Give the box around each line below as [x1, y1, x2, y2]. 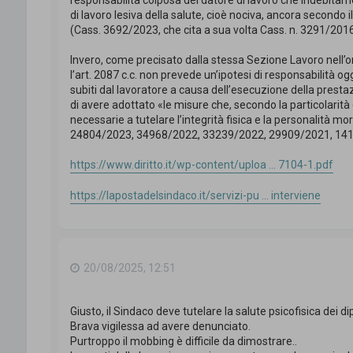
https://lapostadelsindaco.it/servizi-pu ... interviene [69, 189, 321, 203]
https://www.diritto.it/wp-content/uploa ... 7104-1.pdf [69, 158, 333, 172]
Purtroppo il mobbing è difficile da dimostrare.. [69, 335, 297, 348]
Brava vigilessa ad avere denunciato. [69, 320, 251, 333]
